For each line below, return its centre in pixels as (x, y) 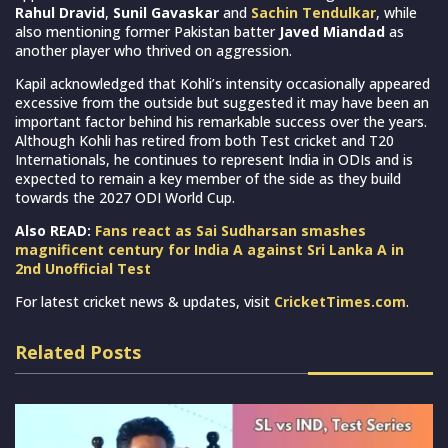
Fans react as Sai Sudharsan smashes (230, 230)
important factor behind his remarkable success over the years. (221, 121)
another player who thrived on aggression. (153, 50)
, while (396, 12)
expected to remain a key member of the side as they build (208, 178)
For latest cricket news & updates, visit (144, 301)
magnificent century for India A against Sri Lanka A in (209, 249)
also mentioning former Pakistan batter (147, 31)
